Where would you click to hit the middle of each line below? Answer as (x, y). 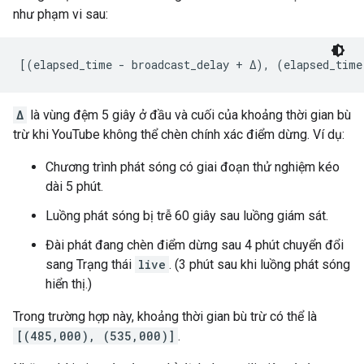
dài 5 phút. (74, 186)
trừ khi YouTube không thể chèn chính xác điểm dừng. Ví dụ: (179, 134)
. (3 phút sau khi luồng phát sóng (260, 264)
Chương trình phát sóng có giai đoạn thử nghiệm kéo (193, 167)
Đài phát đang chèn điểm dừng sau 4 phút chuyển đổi (195, 245)
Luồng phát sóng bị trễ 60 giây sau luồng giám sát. (187, 216)
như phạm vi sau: (61, 14)
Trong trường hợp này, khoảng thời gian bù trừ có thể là (165, 316)
